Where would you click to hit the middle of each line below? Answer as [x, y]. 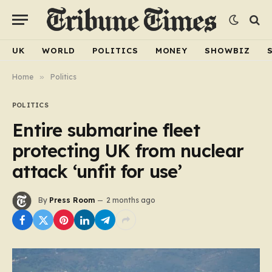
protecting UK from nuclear [128, 151]
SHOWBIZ [227, 50]
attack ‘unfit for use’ [97, 171]
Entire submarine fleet [106, 130]
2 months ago [131, 200]
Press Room [72, 200]
